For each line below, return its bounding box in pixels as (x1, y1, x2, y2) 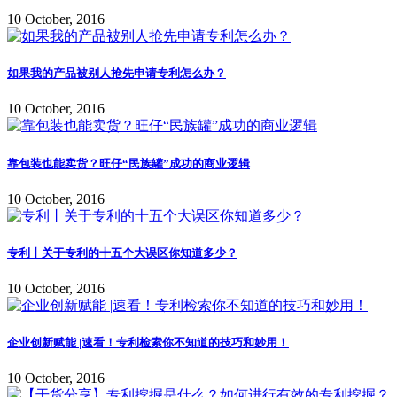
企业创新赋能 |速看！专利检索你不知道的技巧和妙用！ (7, 336, 289, 350)
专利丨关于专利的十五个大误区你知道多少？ (7, 245, 237, 260)
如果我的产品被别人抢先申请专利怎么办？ (7, 66, 226, 81)
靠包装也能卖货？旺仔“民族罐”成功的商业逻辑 (7, 156, 250, 170)
